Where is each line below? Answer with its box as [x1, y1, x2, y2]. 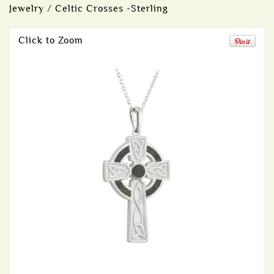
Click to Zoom [18, 35, 83, 46]
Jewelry [9, 3, 44, 14]
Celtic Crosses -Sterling [55, 3, 168, 14]
